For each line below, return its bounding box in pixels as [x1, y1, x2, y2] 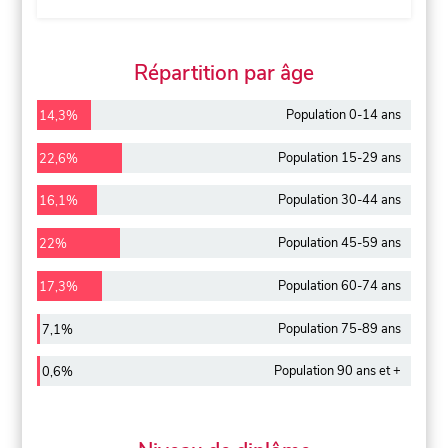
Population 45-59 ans [277, 234, 401, 253]
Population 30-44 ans [277, 191, 401, 210]
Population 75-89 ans [277, 319, 401, 338]
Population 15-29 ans [277, 148, 401, 167]
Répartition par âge [134, 58, 314, 87]
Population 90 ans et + [273, 362, 401, 381]
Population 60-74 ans [277, 276, 401, 295]
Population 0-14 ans [285, 105, 401, 124]
